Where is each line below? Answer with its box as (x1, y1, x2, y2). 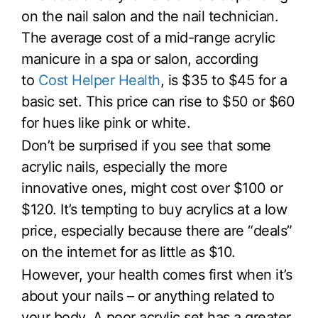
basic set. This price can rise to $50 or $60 (21, 93, 295, 111)
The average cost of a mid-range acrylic (21, 29, 275, 47)
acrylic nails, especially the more (21, 158, 227, 175)
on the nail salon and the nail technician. (21, 8, 278, 26)
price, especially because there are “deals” (21, 221, 292, 239)
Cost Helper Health (38, 72, 160, 89)
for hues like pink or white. (21, 114, 190, 132)
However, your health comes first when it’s (21, 265, 292, 283)
